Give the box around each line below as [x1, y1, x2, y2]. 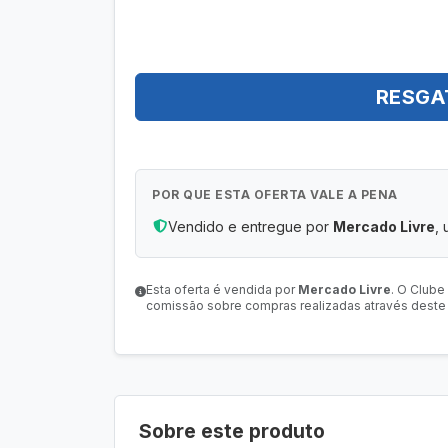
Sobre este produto [139, 419, 325, 443]
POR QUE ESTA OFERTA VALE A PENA [152, 187, 398, 202]
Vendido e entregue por [168, 218, 333, 235]
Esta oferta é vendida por [146, 282, 298, 297]
